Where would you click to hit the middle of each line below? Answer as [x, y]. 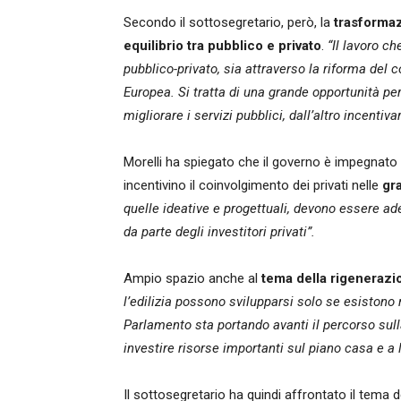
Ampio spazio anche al [192, 278]
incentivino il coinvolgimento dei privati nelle [253, 185]
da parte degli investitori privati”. [219, 232]
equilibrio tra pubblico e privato [222, 46]
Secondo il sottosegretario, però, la [227, 22]
